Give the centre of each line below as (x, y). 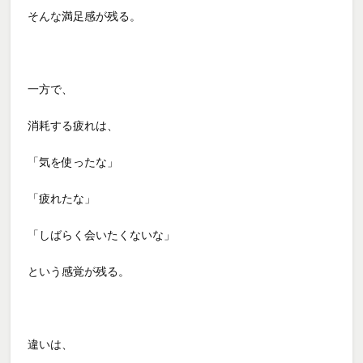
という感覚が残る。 (79, 271)
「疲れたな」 (62, 198)
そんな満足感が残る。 (85, 16)
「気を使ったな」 (73, 162)
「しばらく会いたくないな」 (102, 235)
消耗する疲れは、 (73, 125)
